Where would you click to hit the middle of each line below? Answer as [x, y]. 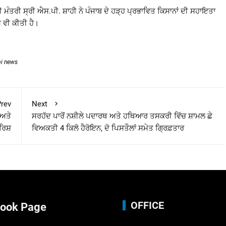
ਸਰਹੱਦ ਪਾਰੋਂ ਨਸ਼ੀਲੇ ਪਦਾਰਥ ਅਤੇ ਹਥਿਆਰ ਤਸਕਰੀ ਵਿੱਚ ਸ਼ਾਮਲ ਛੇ [122, 116]
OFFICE [147, 205]
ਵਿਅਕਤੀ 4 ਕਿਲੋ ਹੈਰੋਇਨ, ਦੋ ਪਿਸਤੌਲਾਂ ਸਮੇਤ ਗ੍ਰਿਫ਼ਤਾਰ [108, 128]
